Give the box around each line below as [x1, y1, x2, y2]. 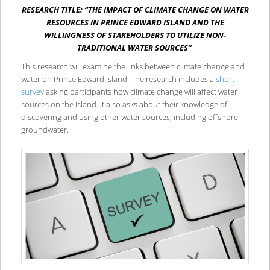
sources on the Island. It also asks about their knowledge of [20, 99, 227, 110]
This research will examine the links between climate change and [20, 61, 245, 72]
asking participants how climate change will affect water [43, 86, 237, 98]
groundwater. [20, 124, 71, 136]
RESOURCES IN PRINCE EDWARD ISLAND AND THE [46, 16, 224, 28]
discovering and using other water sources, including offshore [20, 111, 238, 123]
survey [20, 86, 44, 98]
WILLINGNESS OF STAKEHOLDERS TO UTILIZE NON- [44, 29, 226, 40]
